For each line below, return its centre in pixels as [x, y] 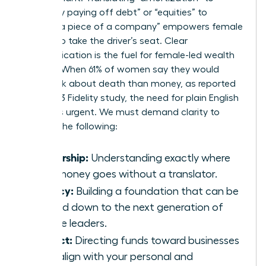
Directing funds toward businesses [156, 240]
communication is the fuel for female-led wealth [128, 55]
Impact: [53, 239]
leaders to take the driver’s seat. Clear [105, 41]
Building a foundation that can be [156, 191]
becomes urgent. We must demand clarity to [121, 112]
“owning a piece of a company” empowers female [132, 26]
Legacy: [54, 190]
